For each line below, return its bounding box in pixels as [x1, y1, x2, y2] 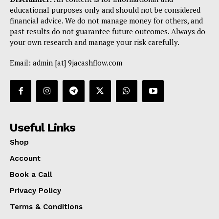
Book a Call [10, 170, 52, 179]
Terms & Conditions [10, 202, 83, 211]
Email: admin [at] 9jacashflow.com [10, 58, 122, 68]
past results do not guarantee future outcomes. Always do [10, 26, 205, 37]
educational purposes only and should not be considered [10, 5, 200, 15]
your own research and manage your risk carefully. [10, 37, 179, 47]
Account [10, 153, 41, 163]
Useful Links [10, 120, 75, 134]
